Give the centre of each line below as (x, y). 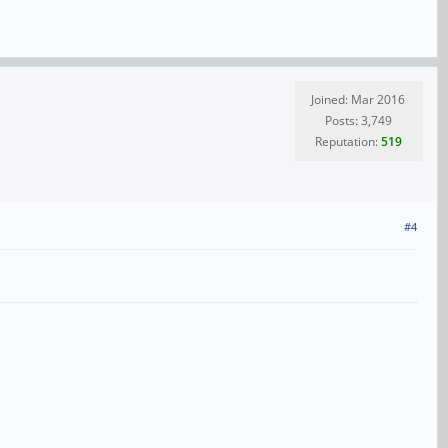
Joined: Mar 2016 (358, 99)
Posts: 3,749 (358, 120)
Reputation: (347, 141)
